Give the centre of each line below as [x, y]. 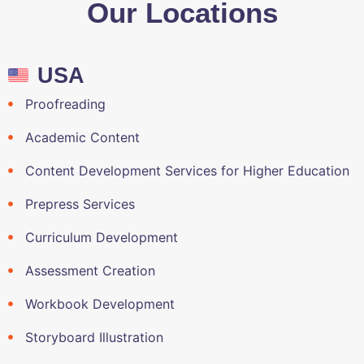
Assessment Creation [90, 270]
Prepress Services [80, 204]
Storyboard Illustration [94, 337]
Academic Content [82, 137]
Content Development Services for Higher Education [187, 170]
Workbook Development [100, 303]
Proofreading [65, 104]
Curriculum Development [101, 237]
